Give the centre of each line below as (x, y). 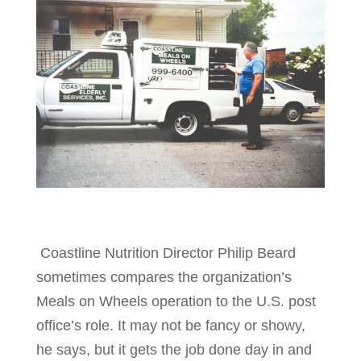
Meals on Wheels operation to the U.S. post (176, 302)
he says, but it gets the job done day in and (174, 350)
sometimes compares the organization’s (164, 278)
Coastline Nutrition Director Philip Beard (168, 253)
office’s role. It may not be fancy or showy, (170, 326)
